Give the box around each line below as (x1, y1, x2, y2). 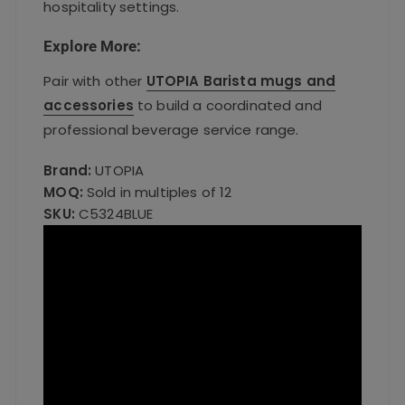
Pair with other (43, 71, 146, 90)
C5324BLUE (78, 203, 154, 223)
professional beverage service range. (43, 119, 299, 139)
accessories (43, 95, 134, 115)
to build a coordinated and (133, 95, 322, 115)
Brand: (43, 160, 92, 180)
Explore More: (43, 36, 142, 55)
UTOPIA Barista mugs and (146, 71, 336, 90)
